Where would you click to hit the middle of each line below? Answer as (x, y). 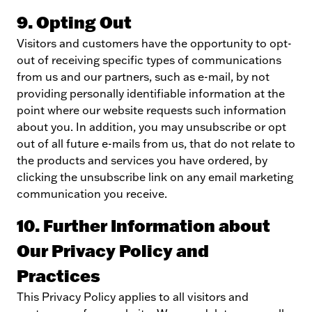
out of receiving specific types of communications (149, 60)
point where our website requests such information (151, 110)
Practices (58, 275)
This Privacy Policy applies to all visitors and (133, 297)
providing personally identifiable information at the (151, 93)
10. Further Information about (143, 225)
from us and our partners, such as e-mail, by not (143, 77)
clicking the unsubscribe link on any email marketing (155, 177)
